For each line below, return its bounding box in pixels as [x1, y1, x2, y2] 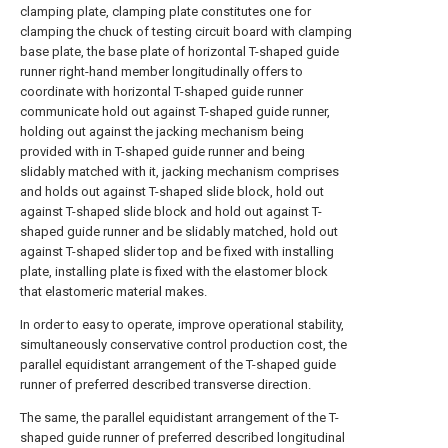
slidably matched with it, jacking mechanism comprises [20, 164, 339, 179]
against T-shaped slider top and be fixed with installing [20, 244, 334, 259]
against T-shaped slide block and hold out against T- [20, 204, 322, 219]
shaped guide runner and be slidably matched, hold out [20, 224, 338, 239]
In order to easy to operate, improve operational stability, [20, 317, 344, 332]
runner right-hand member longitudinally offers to [20, 64, 303, 79]
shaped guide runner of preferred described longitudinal [20, 430, 345, 445]
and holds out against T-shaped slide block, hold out [20, 184, 324, 199]
